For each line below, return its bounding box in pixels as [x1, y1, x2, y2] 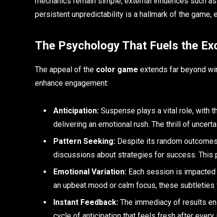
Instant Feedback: [53, 197, 118, 207]
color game [96, 65, 138, 75]
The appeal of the [35, 65, 96, 75]
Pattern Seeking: [53, 136, 115, 146]
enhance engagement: [35, 78, 108, 88]
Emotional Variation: [53, 167, 126, 176]
